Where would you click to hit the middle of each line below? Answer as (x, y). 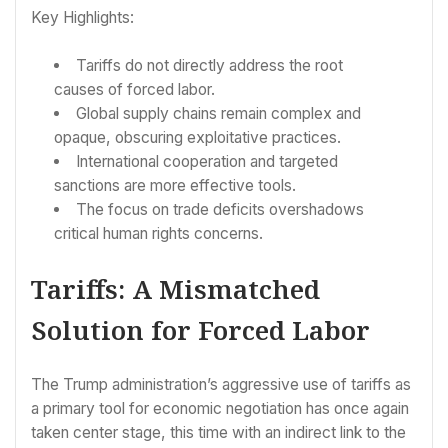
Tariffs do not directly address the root (209, 65)
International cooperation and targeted (206, 161)
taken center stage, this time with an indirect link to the (218, 432)
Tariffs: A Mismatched (175, 289)
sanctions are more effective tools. (175, 185)
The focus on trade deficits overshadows (219, 209)
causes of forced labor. (135, 89)
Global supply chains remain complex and (218, 113)
